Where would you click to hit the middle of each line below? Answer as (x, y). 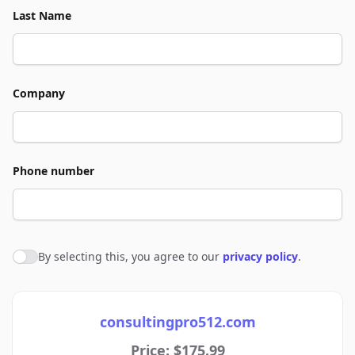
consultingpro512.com (177, 322)
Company (39, 93)
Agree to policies (63, 259)
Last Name (42, 15)
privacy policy (260, 256)
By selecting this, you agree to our (130, 256)
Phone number (53, 171)
